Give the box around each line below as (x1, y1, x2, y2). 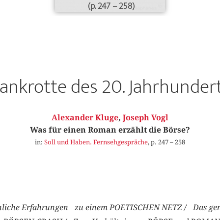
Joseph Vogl (123, 113, 168, 123)
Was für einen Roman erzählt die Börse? (30, 125, 190, 135)
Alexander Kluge (52, 113, 118, 123)
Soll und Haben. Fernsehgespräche (44, 138, 148, 146)
